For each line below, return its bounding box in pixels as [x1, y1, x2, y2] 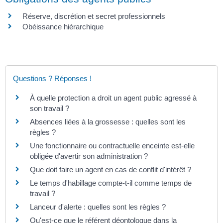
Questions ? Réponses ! [13, 74, 92, 83]
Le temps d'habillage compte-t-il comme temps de [30, 178, 192, 187]
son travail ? [30, 104, 69, 112]
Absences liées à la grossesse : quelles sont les [30, 117, 186, 126]
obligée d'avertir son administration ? [30, 151, 148, 160]
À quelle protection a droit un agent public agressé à [30, 93, 197, 102]
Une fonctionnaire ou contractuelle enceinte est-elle [30, 141, 195, 150]
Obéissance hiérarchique [22, 22, 104, 31]
